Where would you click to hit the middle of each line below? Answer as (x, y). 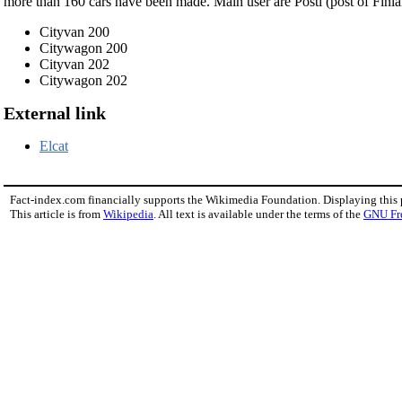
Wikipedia (128, 214)
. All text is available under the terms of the (258, 214)
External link (55, 114)
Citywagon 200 (83, 48)
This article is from (57, 214)
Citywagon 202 (83, 80)
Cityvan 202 (74, 64)
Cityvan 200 (74, 31)
